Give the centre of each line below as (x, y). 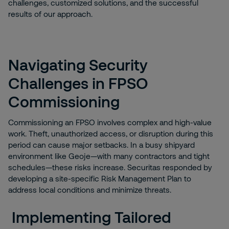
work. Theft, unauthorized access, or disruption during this (111, 133)
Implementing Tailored (90, 217)
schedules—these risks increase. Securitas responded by (110, 167)
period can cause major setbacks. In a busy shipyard (101, 145)
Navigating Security (78, 64)
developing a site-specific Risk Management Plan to (100, 178)
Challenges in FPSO (78, 83)
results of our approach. (50, 14)
